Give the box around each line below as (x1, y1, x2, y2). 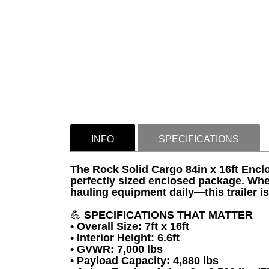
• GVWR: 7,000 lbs (70, 243, 163, 255)
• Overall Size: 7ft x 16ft (70, 220, 189, 232)
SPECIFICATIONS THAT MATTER (81, 209, 253, 221)
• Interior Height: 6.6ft (70, 232, 180, 244)
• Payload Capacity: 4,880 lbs (70, 255, 219, 267)
